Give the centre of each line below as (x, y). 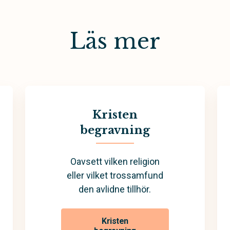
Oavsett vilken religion (115, 161)
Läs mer (115, 41)
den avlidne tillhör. (115, 189)
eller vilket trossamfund (115, 175)
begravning (115, 130)
